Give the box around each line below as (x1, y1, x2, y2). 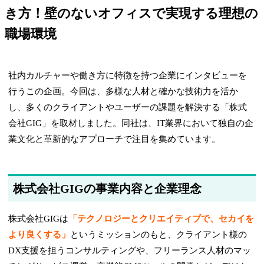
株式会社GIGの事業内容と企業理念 (13, 182, 202, 196)
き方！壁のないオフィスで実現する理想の (5, 6, 258, 21)
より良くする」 (8, 230, 71, 240)
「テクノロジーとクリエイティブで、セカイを (68, 214, 255, 224)
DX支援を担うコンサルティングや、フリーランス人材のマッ (8, 246, 252, 256)
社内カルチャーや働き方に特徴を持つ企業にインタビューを (8, 71, 247, 81)
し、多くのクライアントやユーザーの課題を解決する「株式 (8, 103, 247, 113)
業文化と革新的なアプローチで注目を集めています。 (8, 134, 221, 144)
